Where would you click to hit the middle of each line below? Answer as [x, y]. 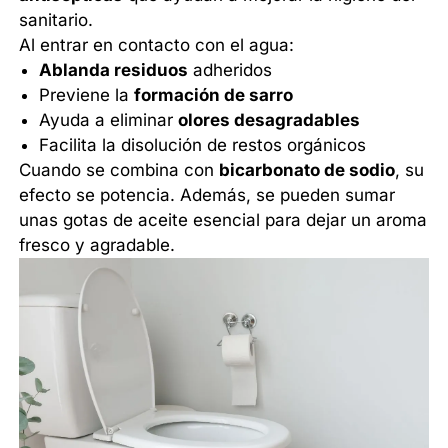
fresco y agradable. [97, 245]
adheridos [230, 70]
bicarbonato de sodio [307, 170]
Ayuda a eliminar [109, 120]
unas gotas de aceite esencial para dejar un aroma [223, 220]
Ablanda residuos [114, 70]
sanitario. [56, 20]
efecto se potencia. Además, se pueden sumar [207, 195]
